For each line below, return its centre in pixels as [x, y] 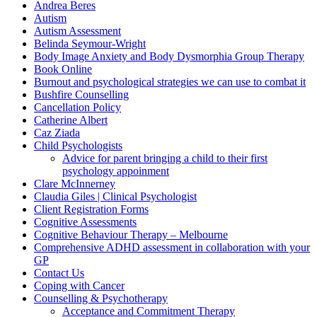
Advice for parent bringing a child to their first [165, 158]
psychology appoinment [116, 171]
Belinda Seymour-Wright [90, 44]
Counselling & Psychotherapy [101, 299]
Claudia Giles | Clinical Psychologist [115, 197]
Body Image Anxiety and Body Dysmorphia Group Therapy [169, 57]
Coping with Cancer [79, 286]
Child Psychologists [78, 146]
